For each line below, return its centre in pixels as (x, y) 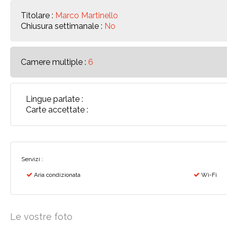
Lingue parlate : (54, 99)
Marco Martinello (87, 15)
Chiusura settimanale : (63, 26)
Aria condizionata (56, 175)
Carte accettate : (57, 110)
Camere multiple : (54, 62)
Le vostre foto (41, 217)
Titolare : (38, 15)
